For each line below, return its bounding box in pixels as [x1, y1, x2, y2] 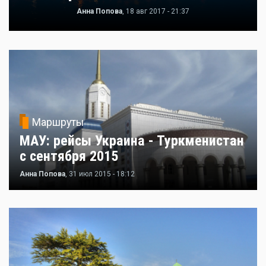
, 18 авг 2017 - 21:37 [122, 7, 189, 15]
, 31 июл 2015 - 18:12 [65, 169, 135, 178]
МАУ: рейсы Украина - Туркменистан [20, 132, 244, 149]
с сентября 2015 [20, 147, 118, 164]
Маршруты [32, 116, 84, 128]
